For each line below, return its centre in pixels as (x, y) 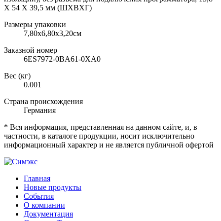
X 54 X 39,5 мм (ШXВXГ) (48, 7)
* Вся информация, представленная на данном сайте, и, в (101, 127)
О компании (44, 205)
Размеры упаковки (35, 24)
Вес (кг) (17, 75)
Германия (40, 110)
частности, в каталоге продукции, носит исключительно (99, 136)
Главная (37, 178)
